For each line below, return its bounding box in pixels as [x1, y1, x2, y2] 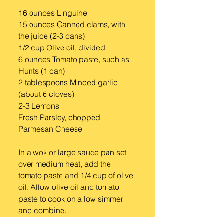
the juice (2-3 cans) [18, 31, 85, 41]
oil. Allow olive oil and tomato [18, 182, 121, 192]
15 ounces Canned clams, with [18, 19, 127, 29]
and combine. [18, 205, 66, 215]
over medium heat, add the [18, 159, 113, 169]
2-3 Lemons [18, 101, 59, 110]
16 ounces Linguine [18, 8, 87, 17]
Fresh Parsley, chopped [18, 112, 100, 122]
